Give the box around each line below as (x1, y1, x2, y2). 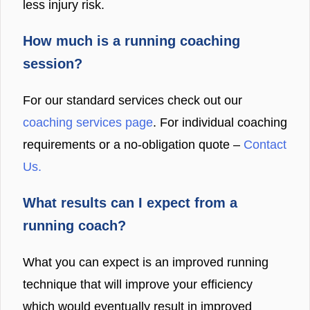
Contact (244, 137, 286, 152)
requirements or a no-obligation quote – (23, 137, 244, 152)
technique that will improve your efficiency (23, 277, 253, 291)
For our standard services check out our (23, 93, 242, 107)
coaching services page (23, 115, 153, 129)
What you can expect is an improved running (23, 255, 268, 269)
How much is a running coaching (23, 33, 240, 48)
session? (23, 55, 86, 71)
